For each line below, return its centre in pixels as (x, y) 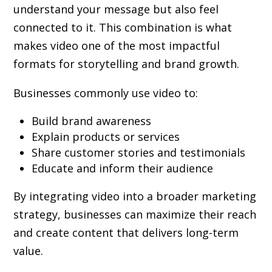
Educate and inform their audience (123, 168)
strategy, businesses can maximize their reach (135, 214)
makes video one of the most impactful (117, 45)
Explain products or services (106, 136)
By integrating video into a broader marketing (135, 196)
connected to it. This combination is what (123, 27)
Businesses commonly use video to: (106, 93)
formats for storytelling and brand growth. (127, 63)
